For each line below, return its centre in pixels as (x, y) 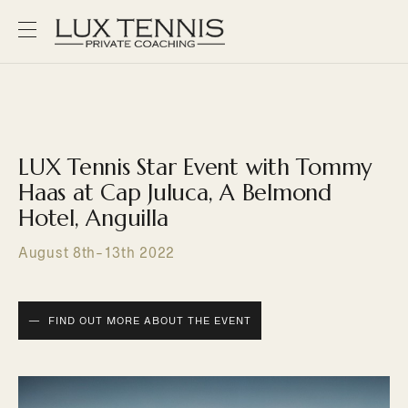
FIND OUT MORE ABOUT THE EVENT (150, 321)
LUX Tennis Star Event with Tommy (195, 167)
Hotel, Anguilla (93, 218)
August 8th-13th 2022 (97, 253)
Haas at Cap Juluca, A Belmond (175, 193)
